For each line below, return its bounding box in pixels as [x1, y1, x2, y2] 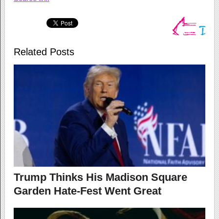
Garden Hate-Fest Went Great [13, 185, 161, 197]
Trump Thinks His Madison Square [13, 171, 187, 184]
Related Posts [13, 46, 74, 58]
